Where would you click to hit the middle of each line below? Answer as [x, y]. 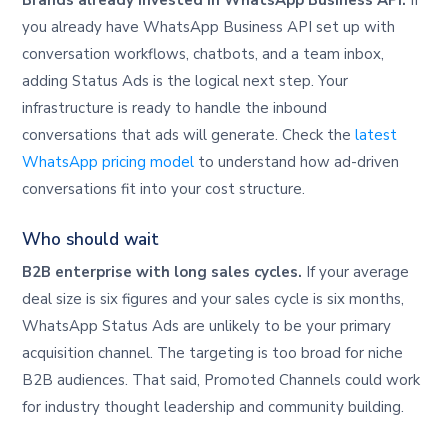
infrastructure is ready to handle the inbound [175, 108]
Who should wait [91, 239]
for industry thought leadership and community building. [213, 407]
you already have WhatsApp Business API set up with [209, 27]
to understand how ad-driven [297, 162]
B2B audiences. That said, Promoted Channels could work [221, 380]
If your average [356, 272]
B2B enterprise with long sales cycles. [162, 272]
